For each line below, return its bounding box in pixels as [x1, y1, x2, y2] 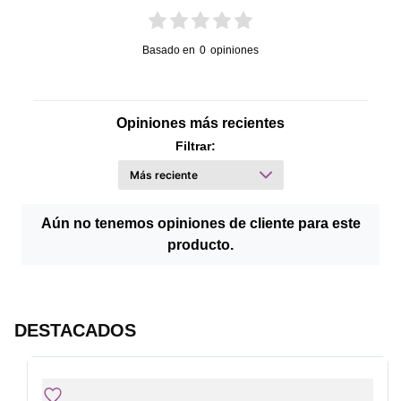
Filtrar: [175, 138, 216, 153]
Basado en [142, 43, 195, 56]
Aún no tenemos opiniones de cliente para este [40, 215, 361, 231]
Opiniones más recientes [116, 115, 285, 131]
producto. [167, 236, 234, 252]
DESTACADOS [14, 320, 136, 341]
